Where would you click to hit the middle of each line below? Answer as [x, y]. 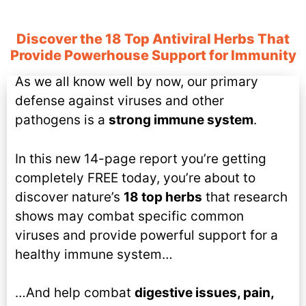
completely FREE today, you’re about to [135, 178]
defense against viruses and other [120, 101]
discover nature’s [69, 197]
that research [245, 197]
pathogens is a [62, 120]
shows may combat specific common [129, 216]
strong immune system [181, 120]
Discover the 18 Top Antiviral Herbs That [153, 39]
